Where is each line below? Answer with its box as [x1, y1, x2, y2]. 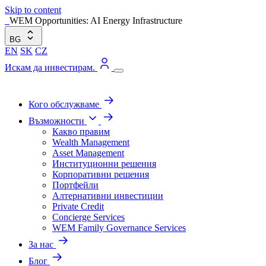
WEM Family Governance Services [52, 223, 186, 233]
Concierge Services [52, 212, 125, 222]
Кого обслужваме [28, 99, 102, 109]
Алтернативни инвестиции [52, 191, 163, 201]
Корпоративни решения [52, 169, 149, 179]
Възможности [28, 116, 87, 126]
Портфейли [52, 180, 99, 190]
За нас [28, 239, 56, 249]
